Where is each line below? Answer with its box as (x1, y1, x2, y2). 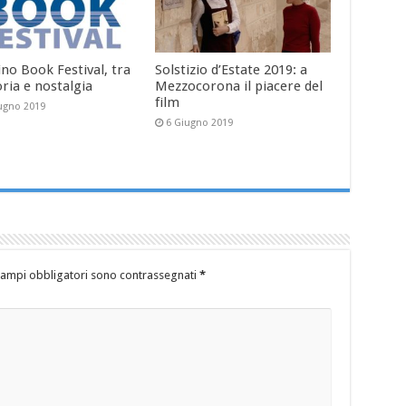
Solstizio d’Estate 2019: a (155, 62, 308, 79)
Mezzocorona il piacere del (155, 78, 324, 95)
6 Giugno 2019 (166, 117, 234, 130)
